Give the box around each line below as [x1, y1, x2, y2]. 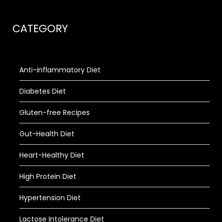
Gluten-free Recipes [19, 108, 90, 117]
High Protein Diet [19, 171, 76, 181]
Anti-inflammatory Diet [19, 65, 101, 75]
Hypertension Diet [19, 193, 81, 203]
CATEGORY [12, 21, 68, 36]
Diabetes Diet [19, 86, 66, 96]
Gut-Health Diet [19, 129, 74, 139]
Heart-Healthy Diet [19, 150, 84, 160]
